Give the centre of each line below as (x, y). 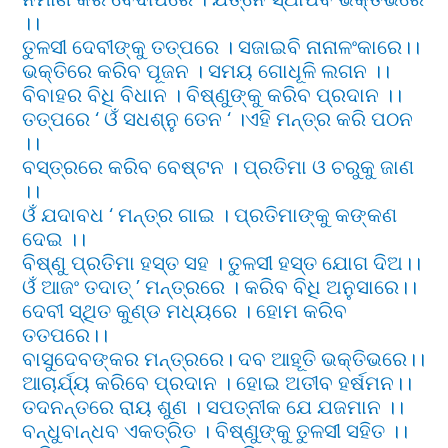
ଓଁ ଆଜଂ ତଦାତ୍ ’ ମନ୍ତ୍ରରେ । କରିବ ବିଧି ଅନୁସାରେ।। (220, 287)
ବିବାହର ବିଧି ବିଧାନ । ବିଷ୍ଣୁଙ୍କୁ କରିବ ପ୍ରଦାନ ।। (212, 95)
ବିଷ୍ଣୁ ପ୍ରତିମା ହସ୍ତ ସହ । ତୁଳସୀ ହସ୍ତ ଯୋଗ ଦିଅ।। (222, 263)
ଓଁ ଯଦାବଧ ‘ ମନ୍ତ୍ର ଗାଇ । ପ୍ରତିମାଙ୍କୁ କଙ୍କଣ (210, 215)
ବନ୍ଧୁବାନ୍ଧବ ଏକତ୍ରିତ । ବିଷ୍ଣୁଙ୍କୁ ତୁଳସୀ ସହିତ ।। (215, 431)
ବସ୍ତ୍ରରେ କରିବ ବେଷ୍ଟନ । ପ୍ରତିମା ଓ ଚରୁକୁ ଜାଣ (218, 167)
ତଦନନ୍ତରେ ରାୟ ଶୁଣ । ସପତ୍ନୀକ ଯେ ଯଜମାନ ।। (213, 407)
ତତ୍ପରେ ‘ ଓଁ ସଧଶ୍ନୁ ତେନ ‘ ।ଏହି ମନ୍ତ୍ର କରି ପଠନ (218, 119)
